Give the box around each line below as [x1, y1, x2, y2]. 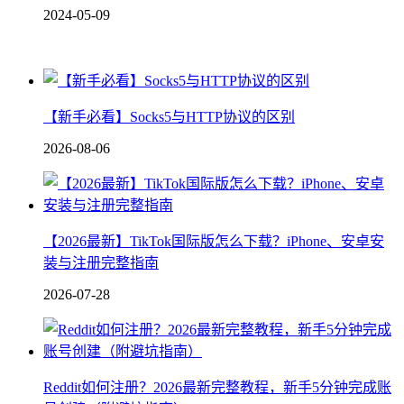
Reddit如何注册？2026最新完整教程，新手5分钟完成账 [43, 379, 391, 395]
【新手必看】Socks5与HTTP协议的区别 [43, 108, 295, 124]
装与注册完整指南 [43, 254, 159, 271]
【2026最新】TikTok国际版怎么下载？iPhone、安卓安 [43, 233, 384, 249]
